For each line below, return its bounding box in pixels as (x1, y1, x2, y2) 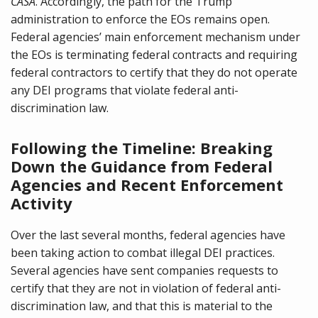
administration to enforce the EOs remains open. (11, 11, 270, 27)
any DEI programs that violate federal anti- (11, 82, 238, 98)
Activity (11, 192, 72, 214)
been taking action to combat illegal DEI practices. (11, 245, 275, 261)
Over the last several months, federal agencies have (11, 227, 285, 243)
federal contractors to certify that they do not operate (11, 65, 297, 80)
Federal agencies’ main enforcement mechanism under (11, 29, 300, 45)
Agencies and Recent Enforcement (11, 174, 283, 195)
